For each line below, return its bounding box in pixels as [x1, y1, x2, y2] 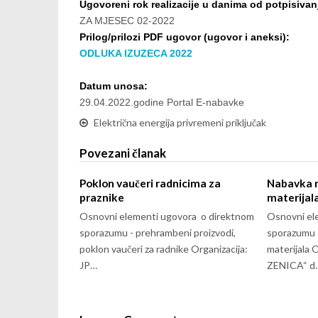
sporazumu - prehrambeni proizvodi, [79, 226, 236, 238]
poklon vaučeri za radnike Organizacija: [79, 243, 250, 255]
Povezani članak [79, 146, 166, 160]
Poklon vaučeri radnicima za [79, 177, 221, 190]
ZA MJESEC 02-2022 [79, 15, 175, 26]
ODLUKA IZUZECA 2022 [79, 48, 192, 59]
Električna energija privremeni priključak [94, 116, 266, 128]
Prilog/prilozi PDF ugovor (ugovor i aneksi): [79, 31, 292, 43]
